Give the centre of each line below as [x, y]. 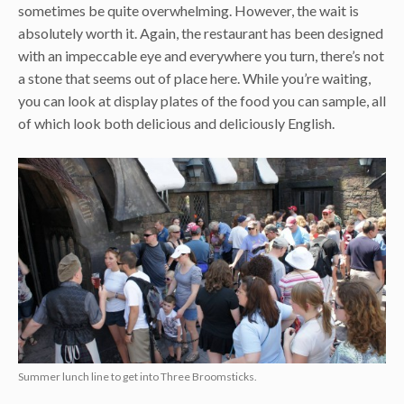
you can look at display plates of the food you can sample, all [202, 101]
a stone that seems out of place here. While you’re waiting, [194, 78]
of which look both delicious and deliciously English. [176, 124]
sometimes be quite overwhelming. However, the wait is [188, 11]
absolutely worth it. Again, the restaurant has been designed [201, 33]
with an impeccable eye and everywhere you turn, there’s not [201, 56]
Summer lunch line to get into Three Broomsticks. [138, 377]
